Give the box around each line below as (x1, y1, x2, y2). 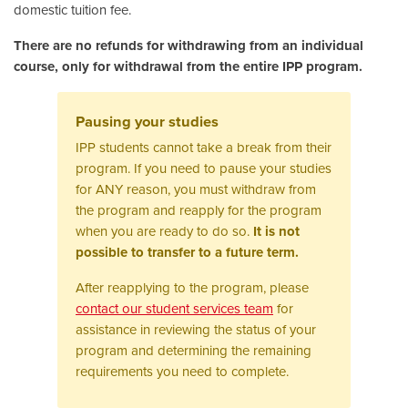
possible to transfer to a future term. (76, 243, 299, 260)
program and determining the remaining (76, 342, 311, 359)
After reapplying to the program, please (76, 279, 309, 296)
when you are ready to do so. (76, 222, 253, 240)
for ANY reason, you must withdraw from (76, 180, 316, 198)
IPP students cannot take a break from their (76, 138, 331, 156)
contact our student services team (76, 300, 273, 317)
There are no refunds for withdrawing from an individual (14, 36, 363, 54)
